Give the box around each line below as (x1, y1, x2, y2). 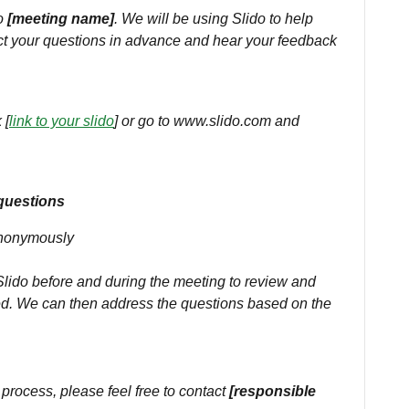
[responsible (229, 383, 316, 399)
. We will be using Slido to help (114, 11, 313, 26)
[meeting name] (7, 11, 114, 26)
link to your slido (9, 113, 114, 129)
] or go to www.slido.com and (114, 113, 299, 129)
